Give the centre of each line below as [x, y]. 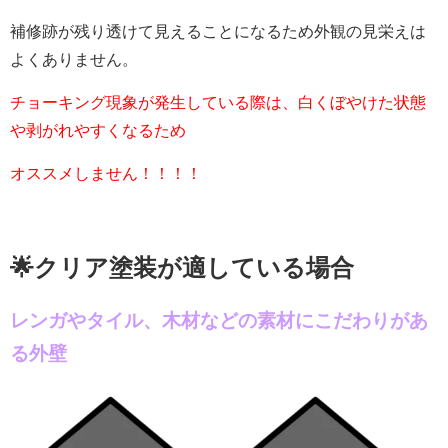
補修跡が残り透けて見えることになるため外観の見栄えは [218, 31]
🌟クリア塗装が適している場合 [182, 267]
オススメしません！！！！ [106, 173]
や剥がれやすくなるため [98, 130]
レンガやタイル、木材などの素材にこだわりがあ [219, 320]
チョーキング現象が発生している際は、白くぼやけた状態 [218, 102]
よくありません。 [74, 59]
